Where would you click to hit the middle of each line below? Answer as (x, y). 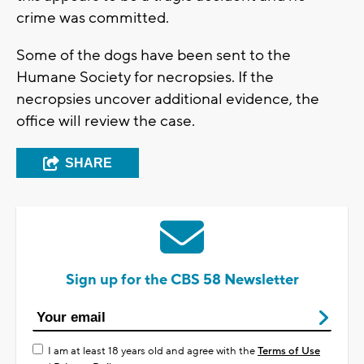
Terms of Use (289, 351)
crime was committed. (93, 18)
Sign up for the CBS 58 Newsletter (182, 280)
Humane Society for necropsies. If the (145, 78)
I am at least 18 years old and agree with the (153, 351)
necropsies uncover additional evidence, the (168, 100)
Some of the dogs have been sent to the (154, 56)
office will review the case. (106, 121)
